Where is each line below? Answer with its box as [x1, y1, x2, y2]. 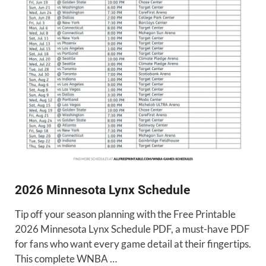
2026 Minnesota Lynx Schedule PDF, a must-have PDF [15, 222, 250, 235]
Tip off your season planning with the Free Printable [15, 207, 236, 220]
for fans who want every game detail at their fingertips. [15, 237, 251, 250]
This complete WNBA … [15, 252, 117, 265]
